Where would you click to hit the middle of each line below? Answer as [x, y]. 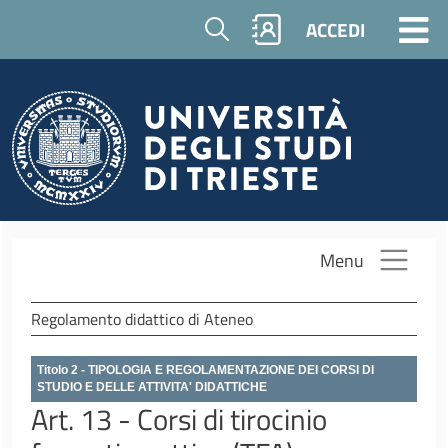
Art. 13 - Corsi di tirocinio [178, 419]
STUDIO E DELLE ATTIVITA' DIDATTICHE [151, 387]
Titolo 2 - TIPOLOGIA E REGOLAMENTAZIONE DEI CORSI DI [205, 370]
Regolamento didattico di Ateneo [141, 319]
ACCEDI [335, 29]
